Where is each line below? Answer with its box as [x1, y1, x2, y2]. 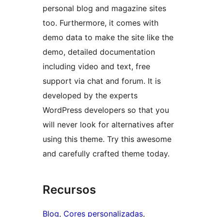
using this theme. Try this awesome [43, 134, 171, 144]
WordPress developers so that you [43, 105, 169, 115]
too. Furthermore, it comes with [43, 18, 158, 28]
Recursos [43, 183, 96, 197]
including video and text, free [43, 62, 150, 72]
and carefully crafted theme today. [43, 149, 170, 159]
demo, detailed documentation [43, 47, 155, 57]
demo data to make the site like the [43, 32, 173, 43]
